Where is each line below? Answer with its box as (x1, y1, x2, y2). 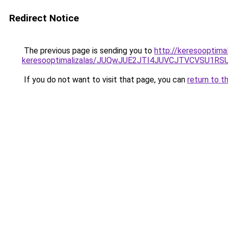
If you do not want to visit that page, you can (22, 75, 187, 84)
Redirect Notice (9, 12, 79, 24)
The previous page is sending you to (22, 46, 154, 55)
